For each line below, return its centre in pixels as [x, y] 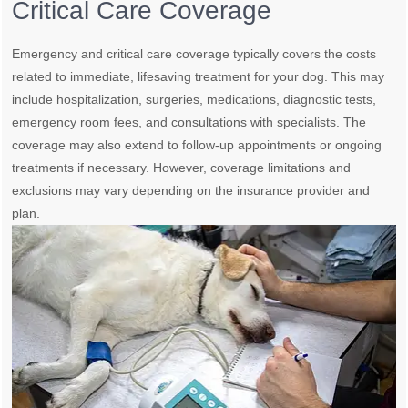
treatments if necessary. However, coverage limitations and [182, 167]
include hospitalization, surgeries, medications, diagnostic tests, [194, 99]
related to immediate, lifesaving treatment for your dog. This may [199, 76]
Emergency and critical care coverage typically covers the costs [194, 53]
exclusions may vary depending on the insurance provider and [191, 190]
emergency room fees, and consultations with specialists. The [189, 122]
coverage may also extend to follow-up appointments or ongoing [197, 144]
